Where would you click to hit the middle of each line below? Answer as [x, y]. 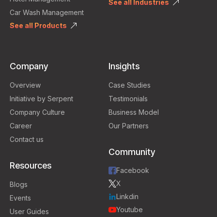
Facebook [133, 170]
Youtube [130, 209]
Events [20, 198]
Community [132, 152]
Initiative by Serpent [41, 99]
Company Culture [37, 112]
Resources [31, 165]
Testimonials [128, 99]
